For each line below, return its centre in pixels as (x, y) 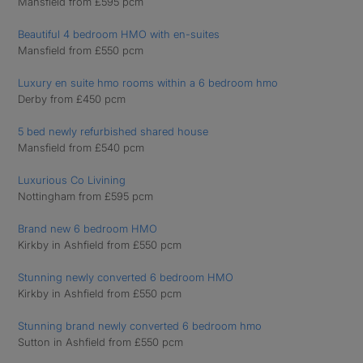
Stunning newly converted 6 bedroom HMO (126, 277)
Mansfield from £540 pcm (81, 147)
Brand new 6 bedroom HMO (88, 228)
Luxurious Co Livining (72, 180)
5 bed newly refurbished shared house (113, 131)
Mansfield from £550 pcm (81, 50)
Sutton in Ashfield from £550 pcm (100, 342)
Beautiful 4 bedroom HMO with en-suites (119, 34)
